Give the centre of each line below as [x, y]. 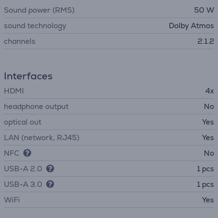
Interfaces [28, 76]
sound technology [35, 26]
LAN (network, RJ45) [42, 137]
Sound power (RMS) [39, 10]
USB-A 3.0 [23, 184]
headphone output [36, 106]
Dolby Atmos [191, 26]
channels [20, 41]
